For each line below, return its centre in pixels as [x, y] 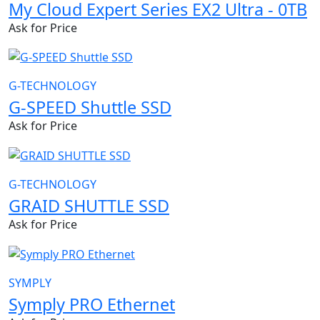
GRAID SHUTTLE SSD [89, 206]
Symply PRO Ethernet [92, 304]
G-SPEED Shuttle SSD [90, 107]
